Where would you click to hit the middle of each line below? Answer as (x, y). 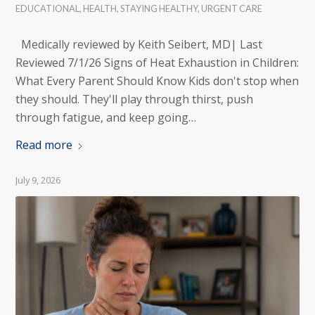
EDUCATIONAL (48, 8)
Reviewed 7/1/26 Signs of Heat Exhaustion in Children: (157, 62)
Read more (44, 145)
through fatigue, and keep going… (106, 117)
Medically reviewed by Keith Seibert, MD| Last (139, 44)
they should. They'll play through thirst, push (135, 99)
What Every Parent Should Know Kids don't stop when (157, 81)
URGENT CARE (232, 8)
